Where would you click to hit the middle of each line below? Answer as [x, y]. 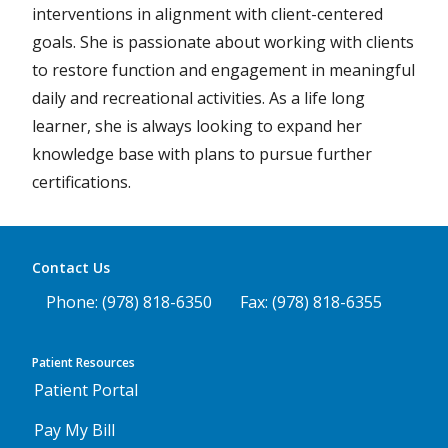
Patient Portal [86, 390]
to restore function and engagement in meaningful [223, 70]
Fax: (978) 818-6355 [311, 302]
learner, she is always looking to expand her [197, 126]
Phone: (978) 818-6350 [129, 302]
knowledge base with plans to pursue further [202, 154]
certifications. [81, 182]
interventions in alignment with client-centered [207, 14]
